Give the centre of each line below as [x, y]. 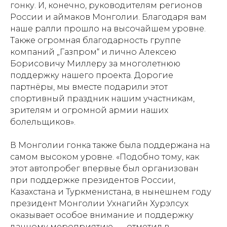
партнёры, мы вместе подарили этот [89, 87]
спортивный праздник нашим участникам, [102, 99]
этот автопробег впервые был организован [104, 168]
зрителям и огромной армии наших [89, 110]
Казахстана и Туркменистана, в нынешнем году [111, 192]
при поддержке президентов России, [93, 180]
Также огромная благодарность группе [96, 40]
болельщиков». [43, 122]
